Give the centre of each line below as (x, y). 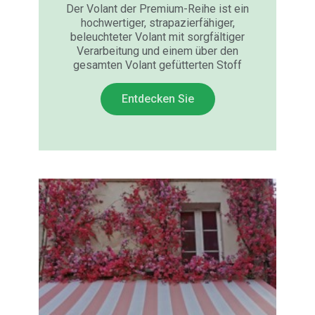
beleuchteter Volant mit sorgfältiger (157, 37)
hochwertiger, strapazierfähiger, (157, 23)
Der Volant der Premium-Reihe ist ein (157, 9)
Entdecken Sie (157, 99)
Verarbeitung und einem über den (157, 51)
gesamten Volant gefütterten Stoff (157, 65)
